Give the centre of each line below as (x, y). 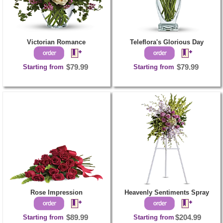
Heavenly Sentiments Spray (167, 192)
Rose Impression (56, 192)
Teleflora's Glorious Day (167, 42)
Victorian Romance (56, 42)
